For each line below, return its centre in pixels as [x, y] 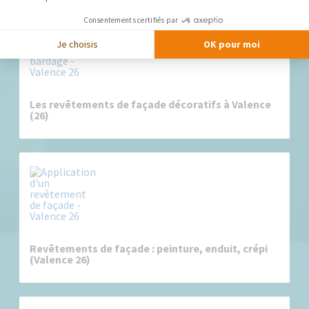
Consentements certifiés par [131, 20]
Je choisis [77, 44]
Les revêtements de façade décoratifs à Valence [151, 104]
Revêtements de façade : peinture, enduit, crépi [149, 248]
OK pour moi [232, 44]
